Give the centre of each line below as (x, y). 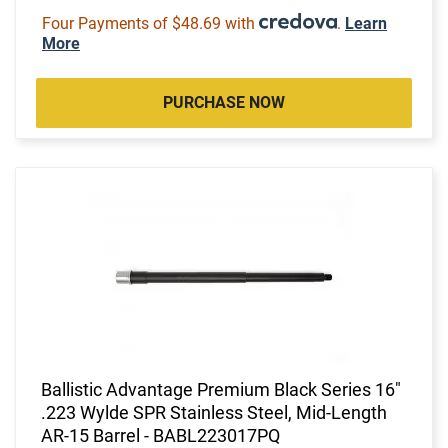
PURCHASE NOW (224, 102)
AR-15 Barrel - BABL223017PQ (160, 435)
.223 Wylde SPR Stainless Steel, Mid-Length (214, 412)
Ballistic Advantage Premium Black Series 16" (221, 389)
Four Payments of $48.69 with (150, 23)
